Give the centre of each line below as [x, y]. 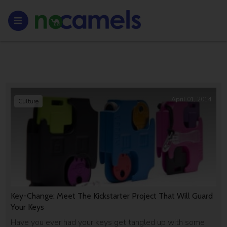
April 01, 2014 [191, 99]
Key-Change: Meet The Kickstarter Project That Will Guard [112, 196]
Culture [29, 101]
